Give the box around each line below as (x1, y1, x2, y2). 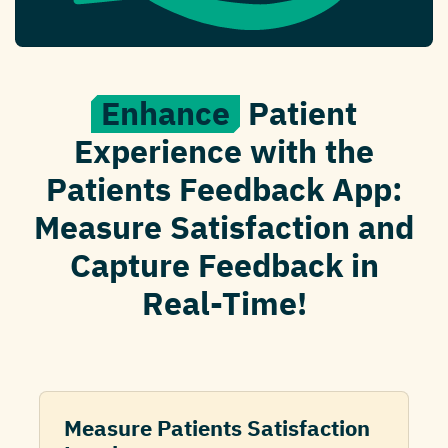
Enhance (101, 89, 230, 138)
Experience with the (74, 127, 374, 176)
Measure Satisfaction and (34, 203, 414, 252)
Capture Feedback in (69, 241, 379, 290)
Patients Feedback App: (45, 165, 403, 214)
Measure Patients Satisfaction (64, 411, 370, 445)
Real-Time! (141, 279, 307, 328)
